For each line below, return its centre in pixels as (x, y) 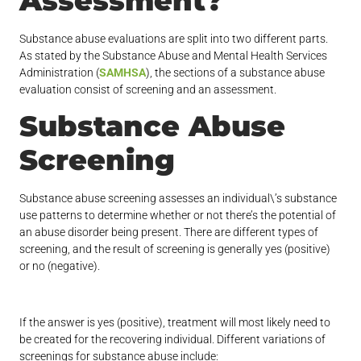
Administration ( (60, 73)
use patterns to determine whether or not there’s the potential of (178, 216)
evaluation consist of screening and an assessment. (148, 90)
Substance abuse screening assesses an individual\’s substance (178, 199)
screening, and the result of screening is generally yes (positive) (175, 249)
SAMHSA (123, 73)
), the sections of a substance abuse (236, 73)
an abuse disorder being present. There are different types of (169, 232)
